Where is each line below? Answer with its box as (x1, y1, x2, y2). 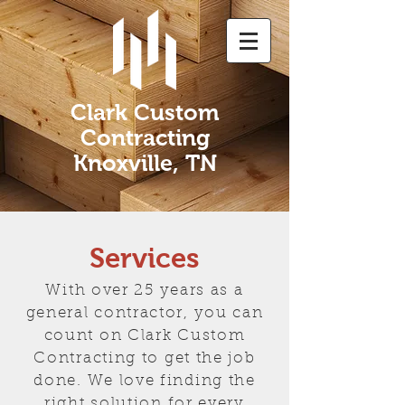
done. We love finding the (33, 373, 256, 389)
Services (89, 242, 200, 274)
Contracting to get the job (33, 351, 256, 366)
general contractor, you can (25, 306, 264, 321)
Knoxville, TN (72, 150, 217, 175)
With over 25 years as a (45, 283, 244, 298)
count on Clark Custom (43, 328, 246, 344)
